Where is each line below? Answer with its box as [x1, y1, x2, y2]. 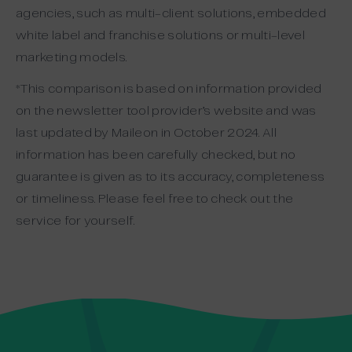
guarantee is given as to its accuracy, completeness [16, 170, 325, 183]
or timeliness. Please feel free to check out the [16, 192, 294, 205]
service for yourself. [16, 214, 135, 227]
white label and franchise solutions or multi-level [16, 29, 306, 42]
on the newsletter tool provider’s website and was [16, 104, 317, 117]
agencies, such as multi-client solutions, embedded [16, 7, 327, 20]
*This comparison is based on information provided [16, 82, 322, 95]
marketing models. [16, 51, 127, 64]
